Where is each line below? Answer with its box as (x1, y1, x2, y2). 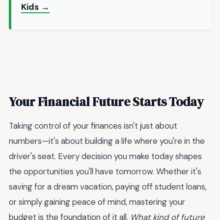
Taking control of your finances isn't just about (9, 120, 177, 132)
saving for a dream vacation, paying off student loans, (9, 181, 207, 192)
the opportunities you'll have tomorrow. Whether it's (9, 166, 201, 177)
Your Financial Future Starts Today (9, 93, 204, 110)
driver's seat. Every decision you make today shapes (9, 151, 202, 162)
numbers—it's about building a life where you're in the (9, 136, 205, 147)
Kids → (21, 1, 50, 12)
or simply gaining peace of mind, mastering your (9, 196, 185, 208)
